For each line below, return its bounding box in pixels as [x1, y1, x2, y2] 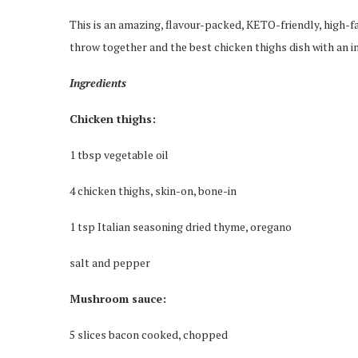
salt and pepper [70, 255, 150, 270]
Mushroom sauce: [70, 291, 166, 306]
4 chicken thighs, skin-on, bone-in [70, 183, 237, 198]
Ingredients [70, 75, 126, 90]
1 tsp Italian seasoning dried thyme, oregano [70, 219, 292, 234]
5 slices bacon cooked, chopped [70, 327, 228, 342]
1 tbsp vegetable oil [70, 147, 169, 162]
